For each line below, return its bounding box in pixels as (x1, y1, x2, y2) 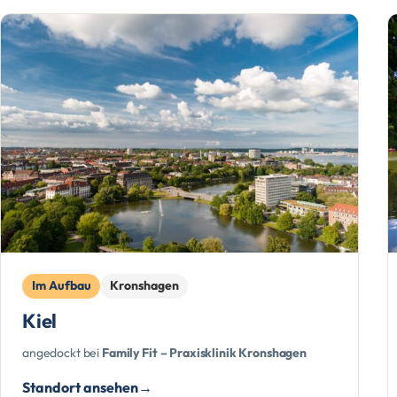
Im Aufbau (31, 277, 91, 294)
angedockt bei (22, 344, 103, 361)
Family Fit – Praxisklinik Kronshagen (102, 344, 307, 361)
